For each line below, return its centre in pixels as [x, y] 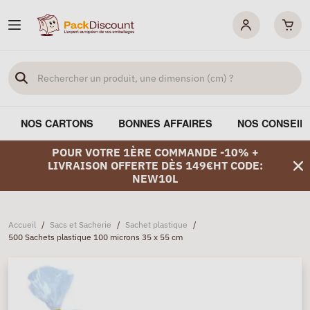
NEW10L [155, 179]
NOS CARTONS [57, 123]
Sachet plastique [156, 225]
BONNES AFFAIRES [165, 123]
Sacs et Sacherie [81, 225]
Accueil [22, 225]
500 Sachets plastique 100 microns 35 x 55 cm [95, 237]
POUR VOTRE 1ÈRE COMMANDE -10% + [155, 152]
